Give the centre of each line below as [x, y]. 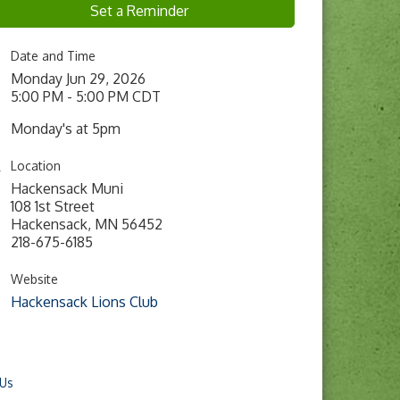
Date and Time [53, 56]
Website [34, 279]
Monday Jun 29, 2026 [78, 79]
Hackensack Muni [67, 188]
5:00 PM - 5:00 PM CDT [86, 96]
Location [36, 166]
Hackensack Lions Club [84, 302]
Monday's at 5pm [66, 129]
